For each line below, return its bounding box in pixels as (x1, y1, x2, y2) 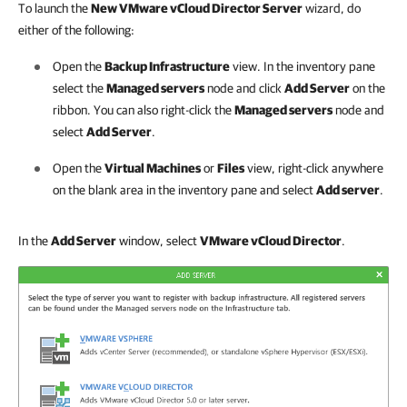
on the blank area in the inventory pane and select (53, 183, 316, 197)
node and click (204, 81, 284, 95)
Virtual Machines (104, 161, 201, 175)
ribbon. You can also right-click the (53, 103, 234, 117)
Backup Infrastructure (104, 59, 230, 74)
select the (53, 81, 106, 95)
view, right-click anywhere (244, 161, 383, 175)
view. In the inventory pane (230, 59, 375, 74)
